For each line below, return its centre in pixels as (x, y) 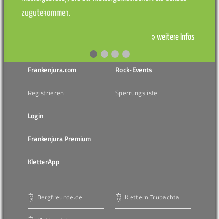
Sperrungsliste (137, 93)
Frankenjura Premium (59, 139)
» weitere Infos (173, 37)
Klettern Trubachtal (153, 197)
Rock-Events (134, 70)
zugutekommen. (46, 13)
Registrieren (46, 93)
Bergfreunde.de (60, 197)
